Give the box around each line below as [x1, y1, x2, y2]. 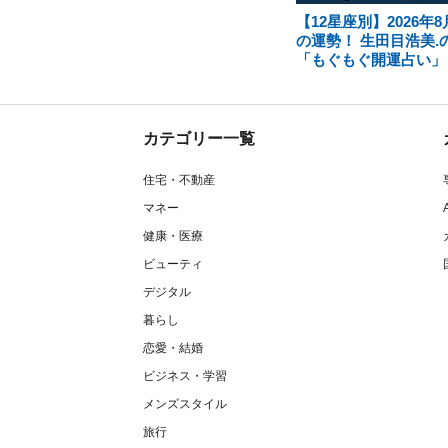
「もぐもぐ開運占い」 [295, 51, 446, 68]
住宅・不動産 [143, 173, 215, 187]
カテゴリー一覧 [143, 130, 255, 147]
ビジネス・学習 [143, 369, 227, 383]
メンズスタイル [143, 397, 227, 411]
